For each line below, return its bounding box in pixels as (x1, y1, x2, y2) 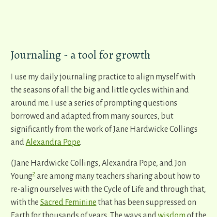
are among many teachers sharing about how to (35, 172, 200, 181)
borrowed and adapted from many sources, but (11, 112, 173, 121)
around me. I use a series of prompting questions (11, 99, 177, 108)
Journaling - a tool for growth (11, 47, 151, 63)
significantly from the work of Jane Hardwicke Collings (11, 125, 198, 134)
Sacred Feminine (40, 198, 96, 207)
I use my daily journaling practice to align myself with (11, 73, 195, 82)
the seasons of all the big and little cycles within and (11, 86, 189, 95)
